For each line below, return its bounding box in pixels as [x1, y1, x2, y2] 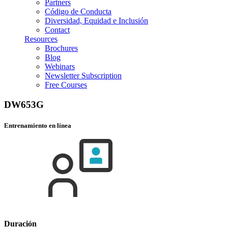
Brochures [45, 44, 78, 52]
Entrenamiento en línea [4, 121, 71, 129]
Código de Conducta [45, 7, 111, 16]
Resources [24, 35, 58, 43]
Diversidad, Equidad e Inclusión [45, 16, 148, 25]
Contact [45, 25, 70, 34]
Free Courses [45, 80, 87, 89]
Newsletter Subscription [45, 71, 122, 80]
